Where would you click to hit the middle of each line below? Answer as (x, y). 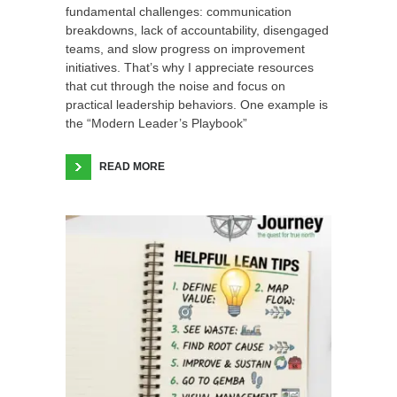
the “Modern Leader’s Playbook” (156, 123)
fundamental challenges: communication (179, 11)
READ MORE (132, 166)
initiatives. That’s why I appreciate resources (190, 67)
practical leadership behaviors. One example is (197, 104)
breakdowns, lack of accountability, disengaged (197, 30)
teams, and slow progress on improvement (185, 48)
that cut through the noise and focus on (175, 86)
